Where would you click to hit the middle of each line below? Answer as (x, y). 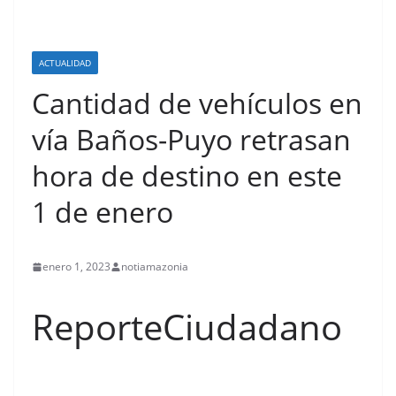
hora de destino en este (187, 175)
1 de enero (103, 212)
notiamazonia (155, 267)
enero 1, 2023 (76, 267)
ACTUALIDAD (65, 63)
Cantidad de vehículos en (197, 103)
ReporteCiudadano (187, 327)
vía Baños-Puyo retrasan (191, 139)
